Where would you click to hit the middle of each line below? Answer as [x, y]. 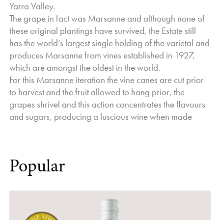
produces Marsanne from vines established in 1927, [102, 55]
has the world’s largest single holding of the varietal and [110, 43]
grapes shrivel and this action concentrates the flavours [108, 105]
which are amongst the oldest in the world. [85, 68]
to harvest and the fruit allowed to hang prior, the [97, 92]
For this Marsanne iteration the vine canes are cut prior [107, 80]
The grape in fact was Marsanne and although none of [107, 19]
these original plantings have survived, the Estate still [103, 31]
